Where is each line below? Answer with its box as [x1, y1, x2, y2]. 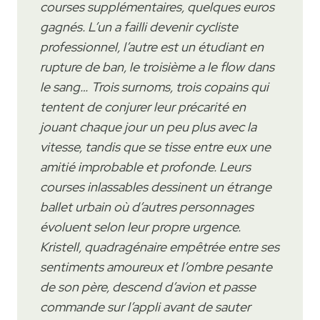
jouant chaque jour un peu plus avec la [40, 118, 256, 135]
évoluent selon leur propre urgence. [40, 218, 241, 235]
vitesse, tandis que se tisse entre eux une [40, 138, 271, 155]
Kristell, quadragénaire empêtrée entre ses [40, 238, 279, 255]
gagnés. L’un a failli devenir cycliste [40, 18, 238, 35]
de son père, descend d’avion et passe [40, 278, 256, 295]
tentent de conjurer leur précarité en [40, 98, 246, 115]
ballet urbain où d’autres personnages [40, 198, 254, 215]
